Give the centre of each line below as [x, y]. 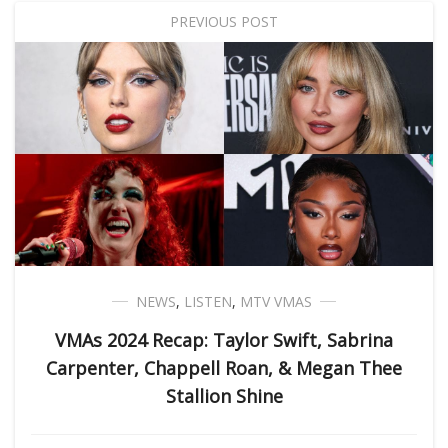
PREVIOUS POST [224, 22]
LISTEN [208, 302]
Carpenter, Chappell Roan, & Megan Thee [224, 368]
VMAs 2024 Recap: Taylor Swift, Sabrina [224, 340]
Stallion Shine [224, 396]
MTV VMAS [276, 302]
